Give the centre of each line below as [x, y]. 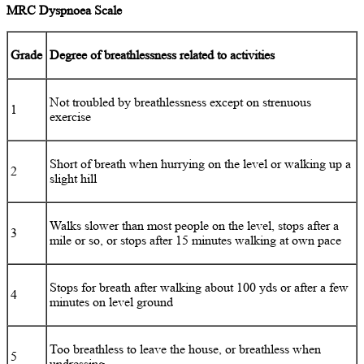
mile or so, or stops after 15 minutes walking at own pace [196, 240]
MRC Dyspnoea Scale [64, 11]
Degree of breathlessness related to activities [162, 55]
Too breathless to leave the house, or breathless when [186, 349]
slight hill [74, 179]
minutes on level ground [112, 302]
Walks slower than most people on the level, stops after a [195, 226]
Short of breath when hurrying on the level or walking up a [201, 164]
